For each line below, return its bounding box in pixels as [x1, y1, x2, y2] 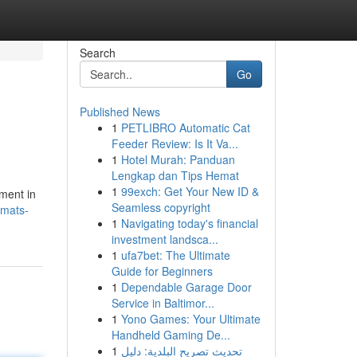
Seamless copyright [111, 199, 210, 215]
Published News [79, 104, 160, 120]
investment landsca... [111, 231, 218, 247]
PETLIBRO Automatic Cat [120, 120, 250, 135]
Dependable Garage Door [120, 279, 252, 295]
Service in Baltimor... [111, 295, 214, 311]
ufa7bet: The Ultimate [120, 247, 230, 263]
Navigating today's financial [120, 215, 258, 231]
